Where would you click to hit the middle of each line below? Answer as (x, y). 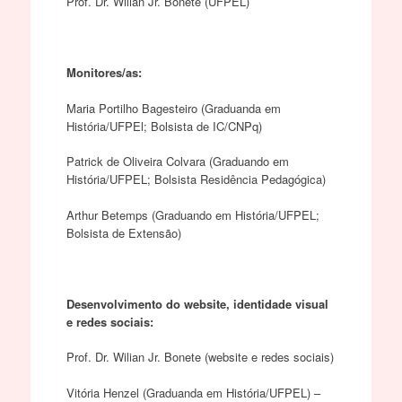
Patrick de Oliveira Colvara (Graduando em (177, 161)
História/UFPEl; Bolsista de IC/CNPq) (164, 126)
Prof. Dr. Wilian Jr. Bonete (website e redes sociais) (200, 357)
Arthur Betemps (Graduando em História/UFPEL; (192, 214)
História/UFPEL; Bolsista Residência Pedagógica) (196, 179)
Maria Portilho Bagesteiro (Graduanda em (173, 108)
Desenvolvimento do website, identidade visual (197, 303)
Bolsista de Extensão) (123, 232)
